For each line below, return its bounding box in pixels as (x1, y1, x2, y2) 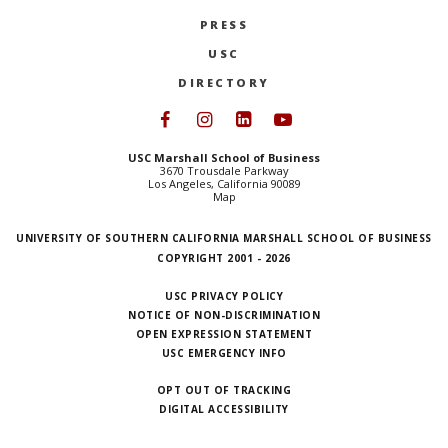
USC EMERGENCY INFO (161, 346, 287, 360)
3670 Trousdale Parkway (159, 163, 289, 178)
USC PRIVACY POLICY (165, 289, 283, 303)
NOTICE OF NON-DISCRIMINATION (128, 308, 320, 322)
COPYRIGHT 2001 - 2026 (157, 251, 291, 265)
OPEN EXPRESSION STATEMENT (135, 327, 313, 341)
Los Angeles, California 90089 (147, 176, 301, 191)
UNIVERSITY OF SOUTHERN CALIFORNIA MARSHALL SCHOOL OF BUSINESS (16, 231, 432, 245)
